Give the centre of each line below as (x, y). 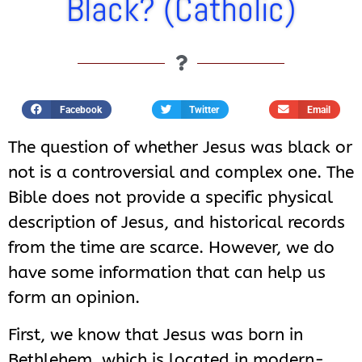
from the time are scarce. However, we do (171, 248)
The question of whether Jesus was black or (180, 147)
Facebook (80, 109)
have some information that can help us (167, 273)
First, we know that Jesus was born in (156, 334)
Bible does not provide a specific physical (170, 198)
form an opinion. (74, 298)
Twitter (204, 109)
